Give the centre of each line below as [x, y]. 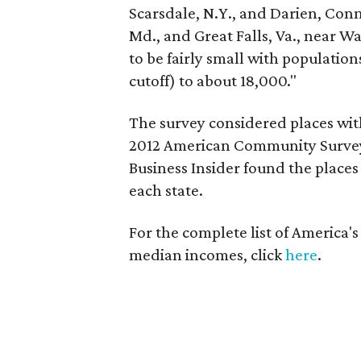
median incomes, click [207, 255]
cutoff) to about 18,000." [213, 81]
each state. [166, 190]
